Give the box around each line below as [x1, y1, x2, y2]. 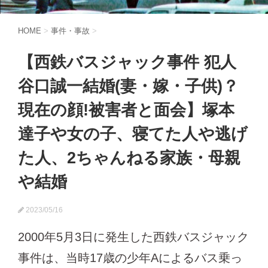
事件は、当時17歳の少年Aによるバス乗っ [18, 251, 242, 264]
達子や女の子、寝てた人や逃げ [18, 125, 248, 143]
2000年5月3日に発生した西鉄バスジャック [18, 230, 249, 243]
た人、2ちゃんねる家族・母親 [18, 149, 240, 167]
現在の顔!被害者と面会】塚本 [18, 101, 234, 119]
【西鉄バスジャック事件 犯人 [18, 53, 236, 71]
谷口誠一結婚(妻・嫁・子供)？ [18, 77, 239, 95]
